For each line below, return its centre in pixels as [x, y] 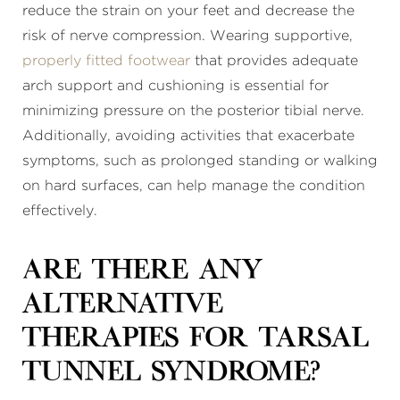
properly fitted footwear [106, 61]
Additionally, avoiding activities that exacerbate [188, 136]
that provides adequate [274, 61]
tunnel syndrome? [171, 373]
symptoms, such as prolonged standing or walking [200, 161]
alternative [123, 305]
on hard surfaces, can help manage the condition [194, 186]
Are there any [142, 271]
